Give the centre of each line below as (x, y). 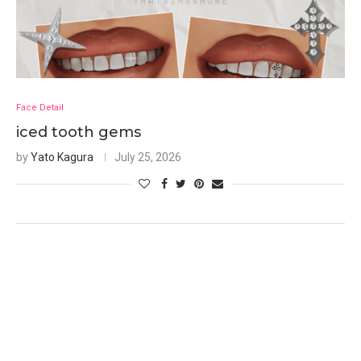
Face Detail (40, 108)
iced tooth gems (79, 132)
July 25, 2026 (148, 157)
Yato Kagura (62, 157)
